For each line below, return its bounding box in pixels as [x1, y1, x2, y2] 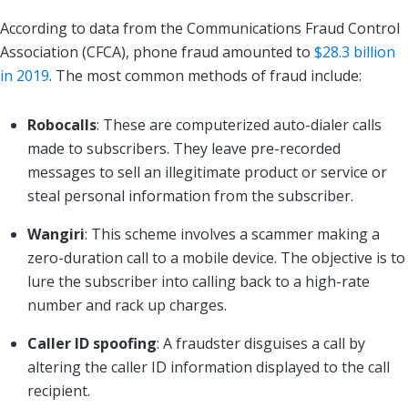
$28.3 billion [314, 41, 395, 62]
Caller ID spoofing [27, 332, 157, 353]
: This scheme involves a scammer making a [85, 223, 380, 244]
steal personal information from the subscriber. [27, 185, 353, 206]
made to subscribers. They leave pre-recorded [27, 138, 341, 158]
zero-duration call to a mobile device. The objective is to [27, 247, 405, 268]
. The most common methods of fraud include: [49, 65, 362, 86]
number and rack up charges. [27, 294, 227, 315]
